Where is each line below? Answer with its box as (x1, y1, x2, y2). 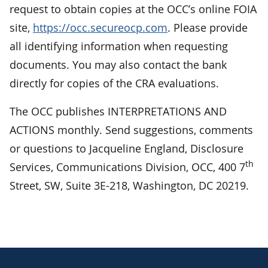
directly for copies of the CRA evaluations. (10, 76, 219, 91)
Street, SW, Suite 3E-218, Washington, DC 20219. (10, 178, 249, 193)
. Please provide (167, 20, 248, 35)
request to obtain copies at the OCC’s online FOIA (10, 2, 257, 17)
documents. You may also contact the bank (10, 57, 227, 72)
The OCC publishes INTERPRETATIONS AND (10, 104, 227, 119)
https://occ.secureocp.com (33, 20, 167, 35)
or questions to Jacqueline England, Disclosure (10, 141, 243, 156)
